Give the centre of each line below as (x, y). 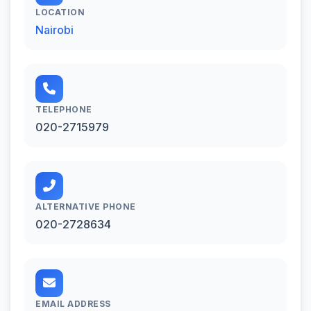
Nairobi (54, 30)
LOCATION (60, 12)
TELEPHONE (64, 109)
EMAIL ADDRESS (73, 303)
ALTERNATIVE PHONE (86, 206)
